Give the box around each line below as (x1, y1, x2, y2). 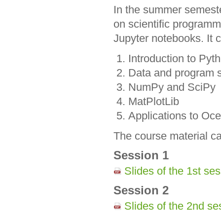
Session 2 (113, 184, 169, 197)
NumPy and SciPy (128, 80, 216, 93)
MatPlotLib (128, 95, 179, 108)
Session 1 (113, 148, 169, 162)
